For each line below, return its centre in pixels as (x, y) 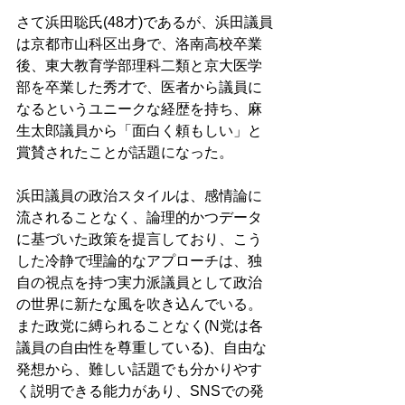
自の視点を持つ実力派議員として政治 (139, 283)
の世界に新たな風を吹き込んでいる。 (139, 305)
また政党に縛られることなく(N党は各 (140, 326)
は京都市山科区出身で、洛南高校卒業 (139, 44)
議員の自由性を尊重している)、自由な (141, 348)
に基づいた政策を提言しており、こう (139, 240)
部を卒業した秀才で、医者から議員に (139, 88)
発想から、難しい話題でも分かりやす (139, 370)
